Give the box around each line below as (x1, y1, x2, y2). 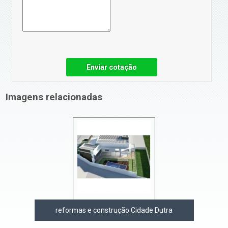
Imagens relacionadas (6, 91, 103, 103)
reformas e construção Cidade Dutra (55, 206, 173, 214)
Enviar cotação (87, 63, 137, 71)
